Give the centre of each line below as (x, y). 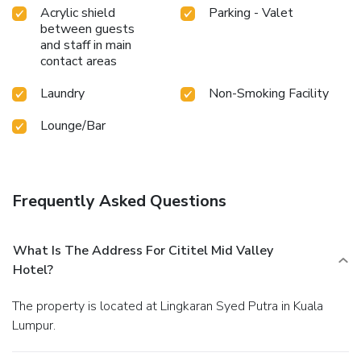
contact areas (79, 61)
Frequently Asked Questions (119, 201)
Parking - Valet (251, 12)
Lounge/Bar (73, 125)
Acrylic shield (78, 12)
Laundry (62, 93)
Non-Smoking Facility (269, 93)
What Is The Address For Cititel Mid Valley (143, 250)
